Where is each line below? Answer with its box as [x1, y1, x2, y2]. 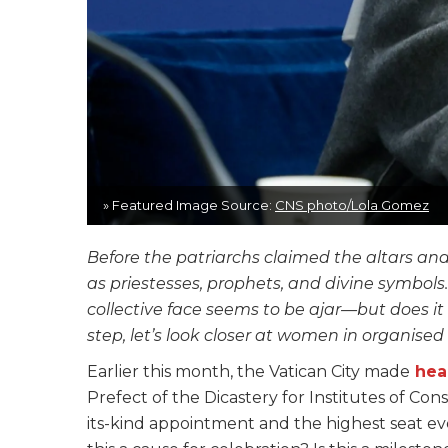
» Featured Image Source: [103, 197, 275, 214]
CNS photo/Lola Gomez [275, 197, 429, 214]
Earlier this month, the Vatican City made [87, 362, 410, 382]
